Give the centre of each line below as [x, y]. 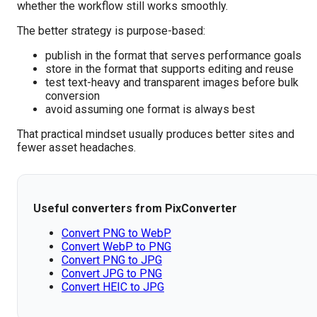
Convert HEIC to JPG [113, 287]
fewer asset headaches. [76, 148]
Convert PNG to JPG [112, 260]
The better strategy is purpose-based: [111, 31]
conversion [73, 96]
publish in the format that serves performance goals [173, 56]
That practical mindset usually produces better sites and [156, 134]
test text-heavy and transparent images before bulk [172, 83]
